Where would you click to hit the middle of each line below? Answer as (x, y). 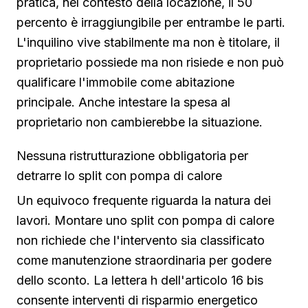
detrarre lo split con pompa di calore (119, 175)
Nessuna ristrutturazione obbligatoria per (132, 155)
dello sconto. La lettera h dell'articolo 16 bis (140, 280)
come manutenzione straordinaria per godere (144, 260)
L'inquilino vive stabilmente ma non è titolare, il (148, 42)
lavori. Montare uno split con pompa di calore (145, 220)
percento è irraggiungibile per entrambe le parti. (151, 22)
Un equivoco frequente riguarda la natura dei (144, 200)
